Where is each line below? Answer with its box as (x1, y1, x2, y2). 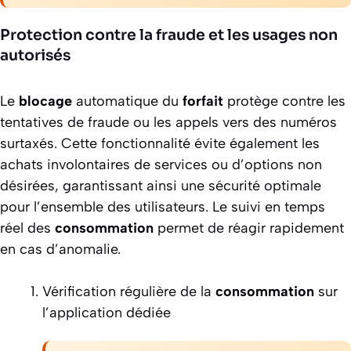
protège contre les (223, 92, 346, 110)
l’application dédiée (42, 303, 171, 321)
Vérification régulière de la (42, 282, 215, 300)
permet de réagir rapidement (154, 219, 344, 237)
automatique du (72, 92, 183, 110)
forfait (183, 92, 223, 110)
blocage (19, 92, 72, 110)
